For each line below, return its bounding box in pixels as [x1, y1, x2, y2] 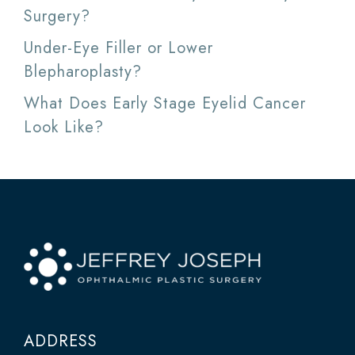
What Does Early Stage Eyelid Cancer [24, 92, 306, 116]
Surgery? [24, 5, 90, 29]
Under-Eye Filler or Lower [24, 36, 213, 60]
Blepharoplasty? [24, 60, 142, 84]
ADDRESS [24, 330, 97, 353]
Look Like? [24, 116, 104, 139]
